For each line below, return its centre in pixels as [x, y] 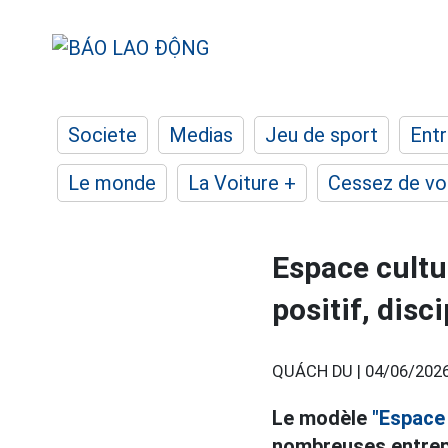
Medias [201, 135]
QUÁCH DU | [318, 371]
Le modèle [322, 418]
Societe [102, 135]
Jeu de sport [321, 135]
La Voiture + [242, 183]
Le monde [112, 183]
